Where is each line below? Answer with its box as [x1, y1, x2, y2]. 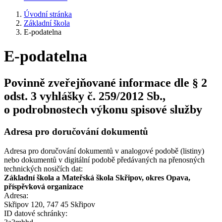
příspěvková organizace [4, 182, 83, 191]
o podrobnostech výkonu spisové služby [4, 103, 202, 116]
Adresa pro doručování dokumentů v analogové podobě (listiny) [4, 146, 204, 155]
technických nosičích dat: [4, 164, 83, 173]
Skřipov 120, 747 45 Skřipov [4, 200, 95, 209]
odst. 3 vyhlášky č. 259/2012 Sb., [4, 89, 166, 103]
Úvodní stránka [24, 10, 72, 18]
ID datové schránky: [4, 209, 67, 218]
